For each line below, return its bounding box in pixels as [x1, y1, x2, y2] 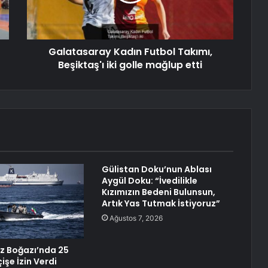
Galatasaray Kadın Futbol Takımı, [48, 45, 212, 59]
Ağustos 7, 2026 [109, 214, 163, 223]
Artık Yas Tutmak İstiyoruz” [101, 197, 220, 210]
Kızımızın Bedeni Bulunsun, [101, 186, 215, 199]
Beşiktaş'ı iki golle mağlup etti [58, 58, 202, 72]
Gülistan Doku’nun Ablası [101, 163, 212, 176]
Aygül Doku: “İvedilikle [101, 175, 197, 187]
